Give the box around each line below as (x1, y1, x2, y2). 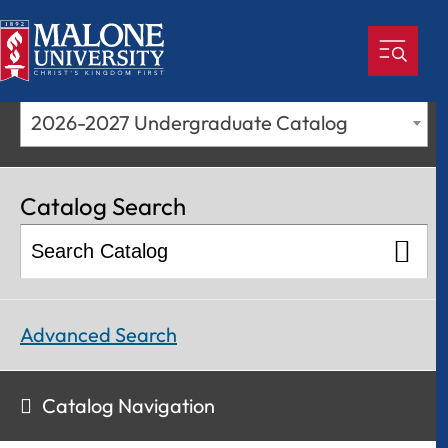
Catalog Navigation (42, 393, 215, 418)
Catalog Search (20, 191, 186, 221)
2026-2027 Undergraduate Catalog (31, 110, 348, 135)
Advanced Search (20, 322, 177, 347)
